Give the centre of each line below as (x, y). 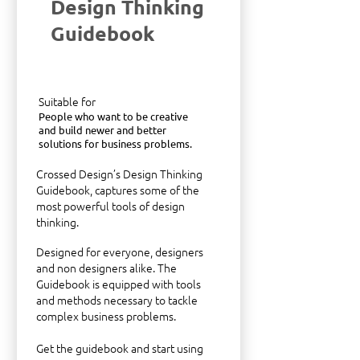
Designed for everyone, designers (120, 252)
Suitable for (67, 101)
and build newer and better (102, 130)
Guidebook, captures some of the (118, 190)
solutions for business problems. (115, 143)
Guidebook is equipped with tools (119, 284)
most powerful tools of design (110, 206)
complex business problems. (106, 316)
